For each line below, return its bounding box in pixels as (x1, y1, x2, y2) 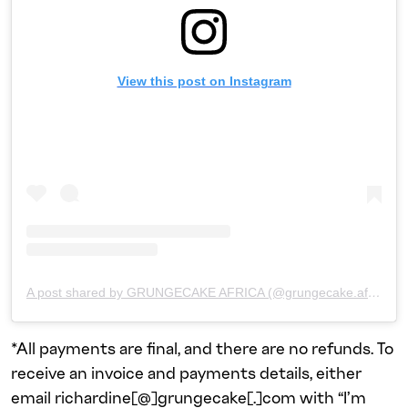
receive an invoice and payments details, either (11, 362, 362, 382)
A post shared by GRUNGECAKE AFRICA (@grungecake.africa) (368, 285, 381, 300)
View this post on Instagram (117, 74, 291, 88)
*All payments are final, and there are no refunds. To (11, 338, 393, 358)
